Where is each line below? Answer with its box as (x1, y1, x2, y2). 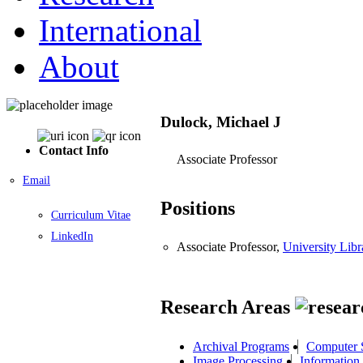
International (39, 12, 202, 48)
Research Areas (160, 297, 295, 318)
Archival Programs (193, 339, 289, 353)
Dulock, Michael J (160, 113, 281, 130)
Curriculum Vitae (51, 208, 130, 221)
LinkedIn (51, 229, 93, 242)
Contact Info (39, 143, 109, 157)
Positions (160, 198, 235, 220)
